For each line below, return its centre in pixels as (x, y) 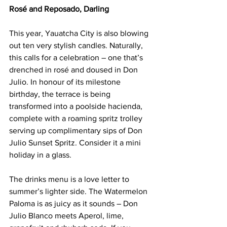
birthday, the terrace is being (61, 94)
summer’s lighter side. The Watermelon (79, 191)
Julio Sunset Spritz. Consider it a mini (76, 143)
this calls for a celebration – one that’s (77, 58)
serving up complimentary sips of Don (77, 130)
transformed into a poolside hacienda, (77, 106)
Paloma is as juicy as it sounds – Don (74, 203)
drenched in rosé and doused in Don (74, 70)
